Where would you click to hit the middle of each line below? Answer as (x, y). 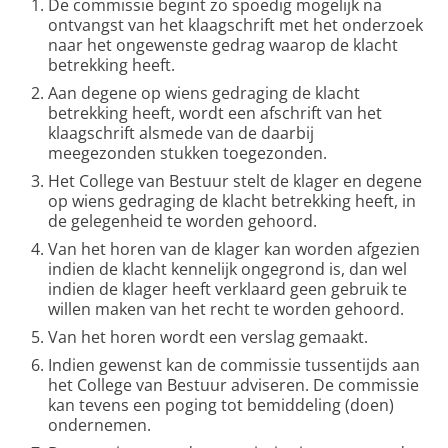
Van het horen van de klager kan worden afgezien (234, 249)
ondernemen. (99, 425)
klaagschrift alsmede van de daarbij (181, 133)
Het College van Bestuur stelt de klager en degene (235, 181)
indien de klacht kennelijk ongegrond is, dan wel (227, 269)
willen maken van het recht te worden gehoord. (226, 309)
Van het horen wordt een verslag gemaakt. (208, 337)
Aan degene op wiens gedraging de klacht (204, 93)
